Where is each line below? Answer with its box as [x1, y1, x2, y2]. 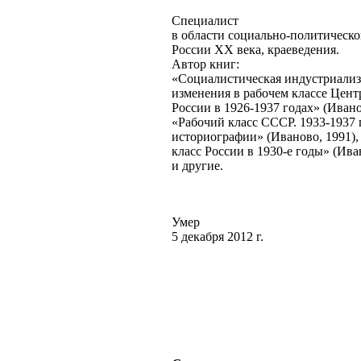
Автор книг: [172, 57, 239, 72]
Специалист [172, 14, 239, 28]
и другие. [172, 159, 223, 173]
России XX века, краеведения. [172, 43, 339, 57]
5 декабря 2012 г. [172, 230, 263, 244]
